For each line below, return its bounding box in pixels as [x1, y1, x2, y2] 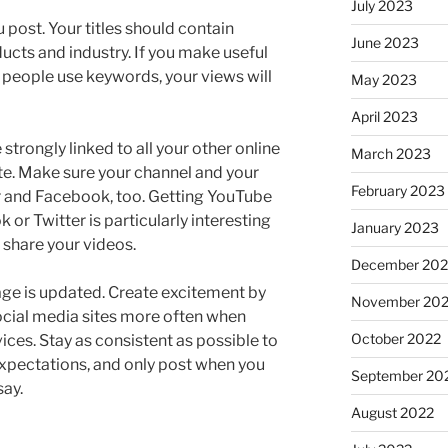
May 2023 [350, 70, 417, 88]
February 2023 [350, 181, 445, 199]
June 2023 [350, 33, 419, 51]
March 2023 [350, 144, 431, 162]
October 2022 [350, 329, 441, 347]
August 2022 [350, 403, 434, 421]
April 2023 [350, 107, 418, 125]
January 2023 [350, 218, 439, 236]
